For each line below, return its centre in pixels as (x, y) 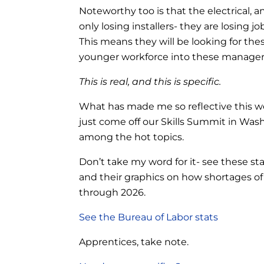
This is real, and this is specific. (150, 81)
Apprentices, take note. (134, 242)
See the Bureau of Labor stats (149, 217)
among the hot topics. (132, 137)
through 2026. (113, 192)
